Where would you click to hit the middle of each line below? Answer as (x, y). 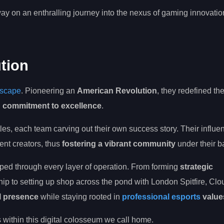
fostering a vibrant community (119, 144)
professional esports (161, 197)
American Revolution (117, 91)
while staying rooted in (80, 197)
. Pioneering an (49, 91)
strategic (196, 167)
